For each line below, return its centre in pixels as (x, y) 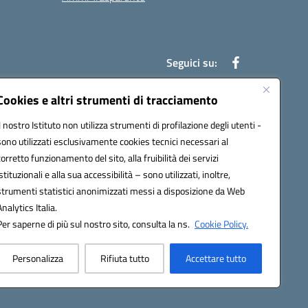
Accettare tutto (216, 258)
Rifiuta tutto (124, 258)
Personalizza (37, 258)
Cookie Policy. (221, 224)
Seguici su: (192, 63)
